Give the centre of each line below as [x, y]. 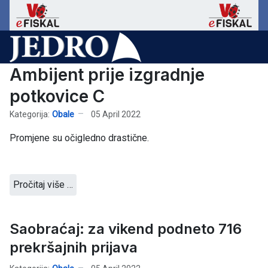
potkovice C [57, 97]
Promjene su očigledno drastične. [79, 138]
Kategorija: [30, 114]
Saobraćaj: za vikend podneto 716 [126, 229]
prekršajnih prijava [74, 248]
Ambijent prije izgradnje [107, 75]
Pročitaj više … [43, 185]
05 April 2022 [116, 114]
